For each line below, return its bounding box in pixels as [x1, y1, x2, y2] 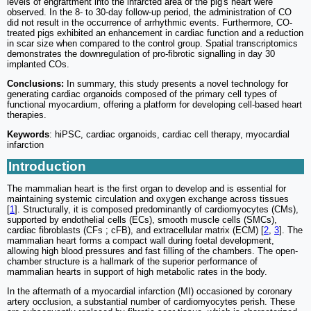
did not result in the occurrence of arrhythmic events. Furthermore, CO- [7, 17, 292, 28]
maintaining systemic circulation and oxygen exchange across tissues [7, 194, 289, 205]
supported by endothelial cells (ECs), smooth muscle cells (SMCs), [7, 215, 277, 226]
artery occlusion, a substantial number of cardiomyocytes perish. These [7, 296, 295, 308]
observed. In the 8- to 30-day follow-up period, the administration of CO [7, 7, 292, 18]
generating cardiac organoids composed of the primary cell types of [7, 89, 277, 100]
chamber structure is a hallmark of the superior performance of [7, 256, 258, 267]
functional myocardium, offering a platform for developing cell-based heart [7, 99, 302, 110]
